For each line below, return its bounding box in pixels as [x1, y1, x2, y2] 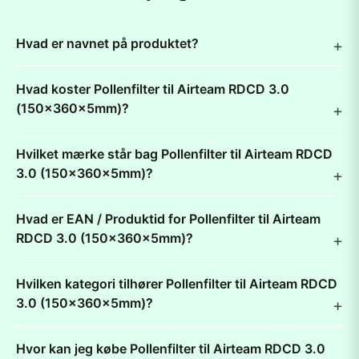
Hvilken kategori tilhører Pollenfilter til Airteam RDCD [16, 276, 337, 292]
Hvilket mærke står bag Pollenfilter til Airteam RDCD [16, 146, 333, 162]
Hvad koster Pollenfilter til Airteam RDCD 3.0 [16, 81, 289, 97]
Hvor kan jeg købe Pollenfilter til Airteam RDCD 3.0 [16, 341, 325, 357]
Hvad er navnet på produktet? [16, 35, 199, 51]
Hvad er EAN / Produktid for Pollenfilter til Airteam [16, 211, 321, 227]
